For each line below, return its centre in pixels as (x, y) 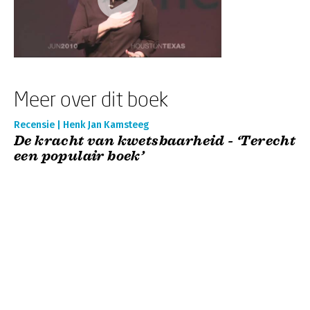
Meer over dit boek (91, 99)
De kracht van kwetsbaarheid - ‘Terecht (155, 141)
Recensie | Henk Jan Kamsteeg (81, 125)
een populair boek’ (79, 156)
